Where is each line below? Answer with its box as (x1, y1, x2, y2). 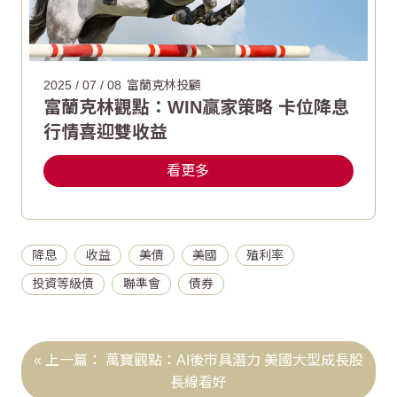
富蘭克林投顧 (127, 77, 201, 92)
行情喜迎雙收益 (43, 121, 167, 142)
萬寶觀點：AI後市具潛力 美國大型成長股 (105, 352, 363, 368)
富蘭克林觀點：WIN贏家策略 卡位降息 (43, 97, 349, 117)
